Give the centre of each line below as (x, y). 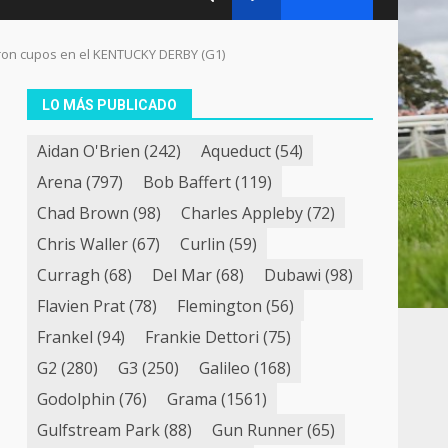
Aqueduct (236, 150)
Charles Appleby (242, 212)
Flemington (220, 305)
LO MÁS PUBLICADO (110, 105)
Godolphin (76, 398)
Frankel (65, 336)
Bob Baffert (187, 181)
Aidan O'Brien (89, 150)
